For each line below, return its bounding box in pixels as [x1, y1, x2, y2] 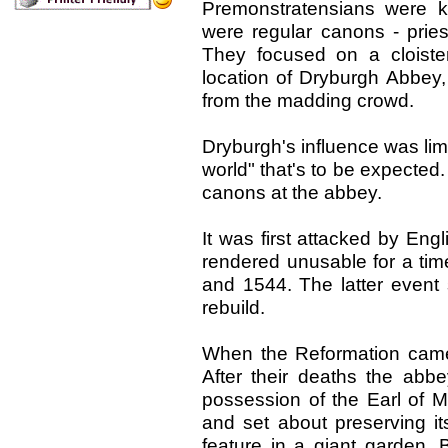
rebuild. [202, 296, 265, 318]
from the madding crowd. [202, 89, 414, 111]
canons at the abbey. [202, 181, 382, 203]
